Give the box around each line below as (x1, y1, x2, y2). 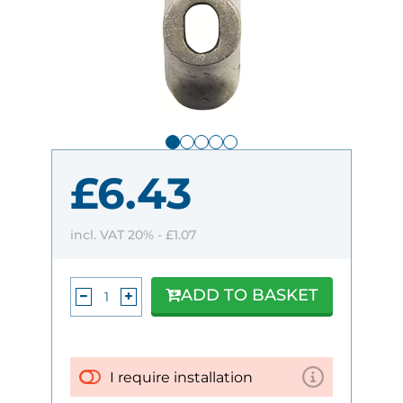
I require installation (110, 368, 253, 386)
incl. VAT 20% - (70, 226, 166, 243)
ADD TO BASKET (181, 285, 318, 305)
